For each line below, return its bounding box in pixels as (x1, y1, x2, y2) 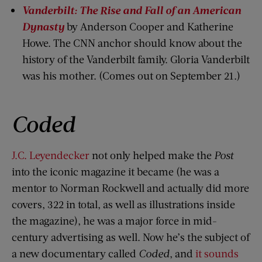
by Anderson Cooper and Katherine (64, 20, 233, 33)
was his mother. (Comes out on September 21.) (22, 69, 240, 82)
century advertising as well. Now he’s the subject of (12, 230, 250, 243)
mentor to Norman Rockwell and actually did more (12, 181, 249, 194)
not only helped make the (89, 148, 214, 161)
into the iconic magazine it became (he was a (12, 164, 219, 178)
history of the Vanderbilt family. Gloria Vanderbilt (22, 53, 250, 66)
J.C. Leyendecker (12, 148, 89, 161)
